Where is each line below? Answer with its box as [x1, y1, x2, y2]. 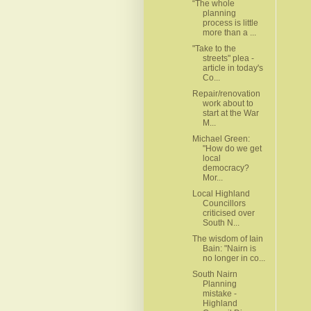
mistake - [202, 288, 237, 299]
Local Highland [192, 188, 250, 199]
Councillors [202, 198, 246, 208]
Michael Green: [192, 133, 250, 144]
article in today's [202, 62, 263, 73]
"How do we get [202, 143, 262, 153]
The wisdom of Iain [192, 233, 263, 244]
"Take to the [192, 43, 236, 53]
